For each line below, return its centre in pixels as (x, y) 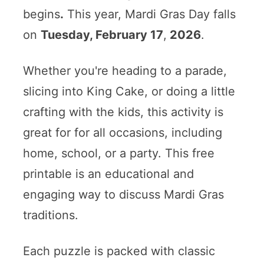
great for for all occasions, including (122, 132)
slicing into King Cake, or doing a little (129, 91)
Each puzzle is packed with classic (119, 251)
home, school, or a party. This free (118, 153)
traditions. (50, 215)
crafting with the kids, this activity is (123, 112)
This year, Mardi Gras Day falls (149, 14)
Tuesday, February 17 (102, 34)
